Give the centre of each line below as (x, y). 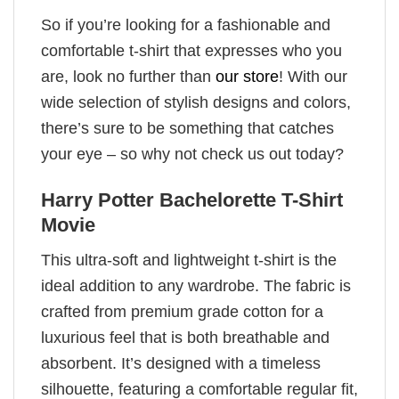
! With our (313, 76)
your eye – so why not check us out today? (192, 154)
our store (247, 76)
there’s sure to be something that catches (187, 128)
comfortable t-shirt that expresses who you (191, 50)
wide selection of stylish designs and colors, (196, 102)
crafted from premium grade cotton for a (182, 312)
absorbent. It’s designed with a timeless (181, 364)
